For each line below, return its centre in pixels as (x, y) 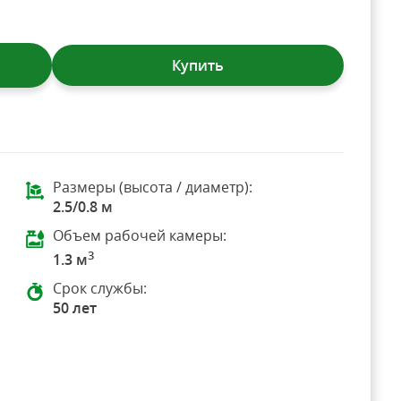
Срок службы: (99, 289)
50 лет (74, 308)
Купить (198, 65)
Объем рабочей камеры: (139, 235)
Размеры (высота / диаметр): (152, 187)
